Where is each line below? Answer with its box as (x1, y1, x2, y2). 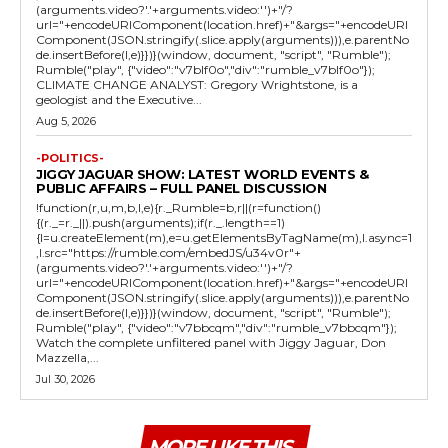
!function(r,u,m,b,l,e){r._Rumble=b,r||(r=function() (36, 199, 321, 215)
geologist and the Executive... (116, 91, 202, 107)
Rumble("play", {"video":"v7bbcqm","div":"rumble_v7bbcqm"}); (36, 319, 397, 335)
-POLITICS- (36, 150, 104, 165)
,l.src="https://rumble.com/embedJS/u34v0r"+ (36, 244, 301, 260)
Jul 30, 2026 (36, 371, 95, 386)
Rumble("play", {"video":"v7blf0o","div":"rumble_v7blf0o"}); (36, 61, 375, 77)
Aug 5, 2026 (36, 113, 96, 128)
